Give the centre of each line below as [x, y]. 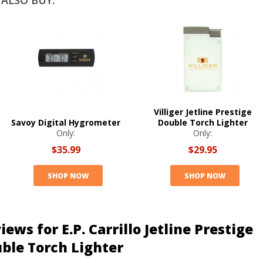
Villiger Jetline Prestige [203, 112]
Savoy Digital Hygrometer [66, 122]
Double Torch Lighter [203, 122]
